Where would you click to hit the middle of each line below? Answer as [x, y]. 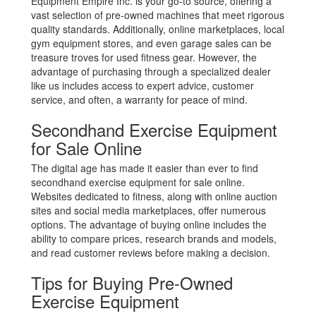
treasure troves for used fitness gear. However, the [144, 57]
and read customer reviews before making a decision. [151, 253]
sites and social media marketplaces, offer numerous [149, 210]
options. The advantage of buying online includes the [149, 224]
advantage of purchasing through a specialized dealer [151, 71]
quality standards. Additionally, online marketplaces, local [158, 29]
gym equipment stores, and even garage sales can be [152, 43]
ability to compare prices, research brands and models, [154, 238]
